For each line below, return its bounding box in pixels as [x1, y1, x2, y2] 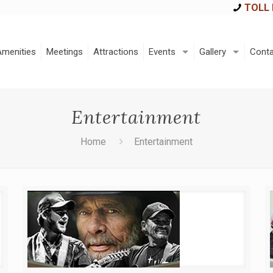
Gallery [199, 46, 227, 57]
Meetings [46, 46, 83, 57]
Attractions [93, 46, 139, 57]
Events [149, 46, 176, 57]
